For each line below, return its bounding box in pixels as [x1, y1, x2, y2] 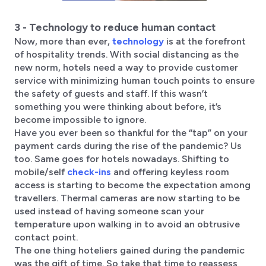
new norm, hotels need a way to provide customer [14, 62, 238, 74]
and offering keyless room [111, 166, 229, 178]
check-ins [67, 166, 111, 178]
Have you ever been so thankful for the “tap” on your [14, 127, 248, 139]
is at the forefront [164, 36, 246, 47]
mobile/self [14, 166, 67, 178]
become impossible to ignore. [14, 114, 146, 126]
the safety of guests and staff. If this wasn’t [14, 88, 208, 100]
